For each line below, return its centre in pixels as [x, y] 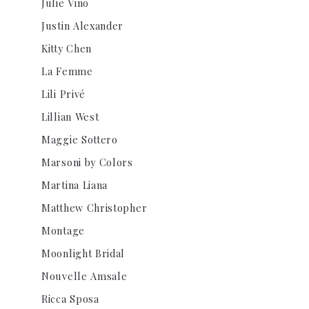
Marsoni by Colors [87, 162]
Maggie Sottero [80, 139]
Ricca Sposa [70, 299]
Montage [63, 230]
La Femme [67, 71]
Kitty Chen [67, 48]
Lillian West [70, 117]
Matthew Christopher [94, 208]
